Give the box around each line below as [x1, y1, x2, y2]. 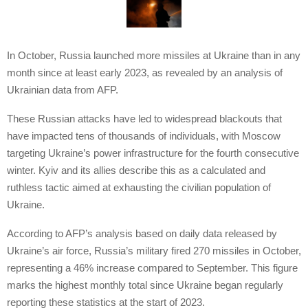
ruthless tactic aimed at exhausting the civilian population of [7, 181, 271, 194]
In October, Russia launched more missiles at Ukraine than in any [7, 49, 300, 62]
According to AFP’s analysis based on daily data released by [7, 228, 277, 240]
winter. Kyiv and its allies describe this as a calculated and [7, 164, 265, 177]
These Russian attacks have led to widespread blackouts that [7, 113, 282, 125]
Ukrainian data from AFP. [7, 84, 118, 96]
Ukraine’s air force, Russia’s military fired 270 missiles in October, [7, 245, 301, 257]
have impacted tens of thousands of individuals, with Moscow [7, 130, 280, 142]
